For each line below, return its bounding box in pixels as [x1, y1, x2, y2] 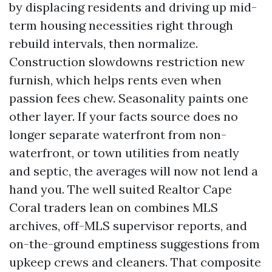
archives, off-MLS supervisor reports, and [9, 218, 247, 233]
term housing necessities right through [9, 18, 233, 33]
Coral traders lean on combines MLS [9, 200, 218, 215]
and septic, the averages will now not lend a [9, 163, 258, 178]
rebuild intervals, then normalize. [9, 36, 198, 51]
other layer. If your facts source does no [9, 109, 238, 124]
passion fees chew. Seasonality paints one [9, 90, 248, 106]
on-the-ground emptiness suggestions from [9, 236, 260, 251]
